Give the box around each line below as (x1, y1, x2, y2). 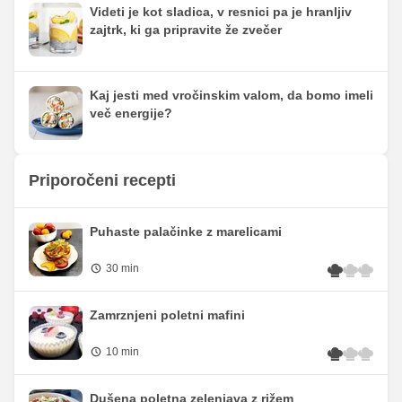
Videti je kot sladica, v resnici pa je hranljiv (90, 4, 352, 20)
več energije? (90, 106, 172, 121)
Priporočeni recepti (29, 171, 176, 190)
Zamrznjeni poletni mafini (90, 308, 245, 323)
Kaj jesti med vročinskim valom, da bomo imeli (90, 88, 373, 103)
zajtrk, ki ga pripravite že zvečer (90, 22, 282, 38)
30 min (106, 262, 139, 275)
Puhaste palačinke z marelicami (90, 224, 282, 240)
